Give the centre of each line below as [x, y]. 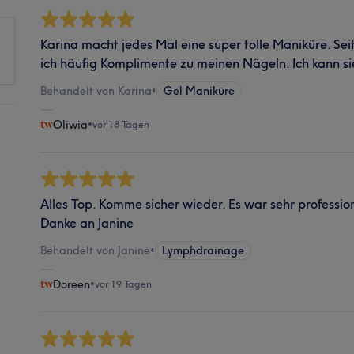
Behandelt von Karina [96, 91]
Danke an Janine [87, 223]
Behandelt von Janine [95, 250]
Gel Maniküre [199, 91]
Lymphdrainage [203, 250]
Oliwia [70, 125]
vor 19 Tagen [123, 284]
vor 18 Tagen [121, 124]
